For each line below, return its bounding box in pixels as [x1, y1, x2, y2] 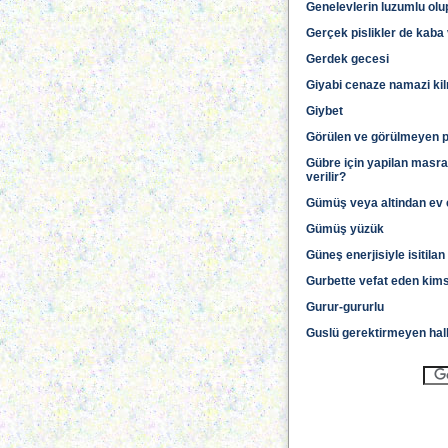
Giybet [306, 104, 343, 118]
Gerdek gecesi [306, 52, 389, 66]
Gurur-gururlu [306, 300, 384, 314]
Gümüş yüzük [306, 222, 384, 236]
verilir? [306, 170, 346, 184]
